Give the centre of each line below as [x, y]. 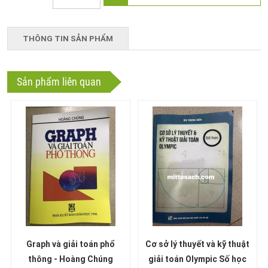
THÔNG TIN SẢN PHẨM [68, 39]
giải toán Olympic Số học [197, 259]
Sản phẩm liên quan [59, 82]
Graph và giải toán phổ [71, 244]
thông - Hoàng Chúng [83, 259]
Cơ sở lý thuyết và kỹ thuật [197, 244]
